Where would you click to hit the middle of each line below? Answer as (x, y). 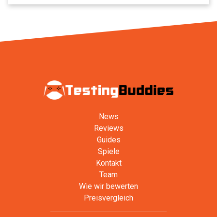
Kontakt (108, 163)
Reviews (108, 128)
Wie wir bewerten (108, 186)
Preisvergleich (108, 198)
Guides (108, 139)
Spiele (108, 151)
